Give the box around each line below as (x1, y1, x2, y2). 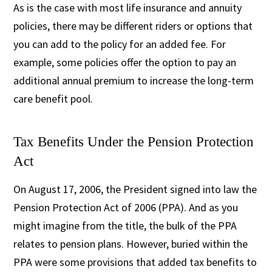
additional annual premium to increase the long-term (13, 73, 254, 87)
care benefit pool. (13, 91, 93, 106)
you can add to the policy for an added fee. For (13, 36, 226, 51)
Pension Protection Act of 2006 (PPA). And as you (13, 200, 239, 214)
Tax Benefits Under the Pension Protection (13, 134, 254, 149)
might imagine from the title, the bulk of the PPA (13, 218, 237, 233)
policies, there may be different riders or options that (13, 18, 253, 33)
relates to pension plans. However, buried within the (13, 236, 248, 251)
